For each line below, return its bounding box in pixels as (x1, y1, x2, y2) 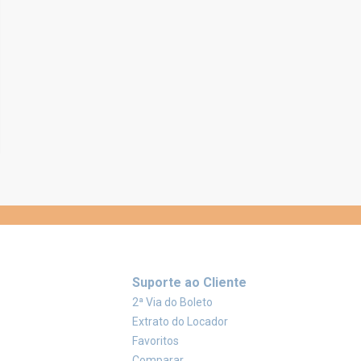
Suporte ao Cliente (132, 275, 247, 291)
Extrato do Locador (132, 315, 228, 329)
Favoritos (132, 334, 179, 348)
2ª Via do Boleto (132, 296, 213, 309)
